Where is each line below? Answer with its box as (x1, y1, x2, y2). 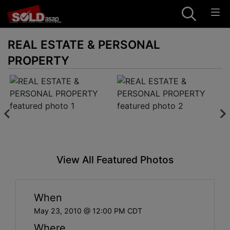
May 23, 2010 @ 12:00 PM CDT (34, 206, 142, 215)
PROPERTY (8, 53, 69, 67)
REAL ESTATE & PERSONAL (8, 37, 160, 51)
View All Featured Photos (56, 153, 174, 166)
